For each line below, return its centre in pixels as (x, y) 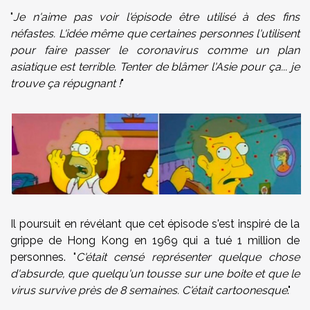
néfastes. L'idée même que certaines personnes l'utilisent (155, 34)
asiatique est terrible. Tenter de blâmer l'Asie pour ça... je (155, 67)
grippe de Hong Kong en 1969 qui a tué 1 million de (155, 240)
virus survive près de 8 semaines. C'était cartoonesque (149, 290)
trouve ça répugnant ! (66, 84)
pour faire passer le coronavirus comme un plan (155, 51)
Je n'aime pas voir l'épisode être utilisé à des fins (156, 17)
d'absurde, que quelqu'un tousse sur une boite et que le (155, 273)
